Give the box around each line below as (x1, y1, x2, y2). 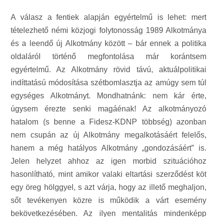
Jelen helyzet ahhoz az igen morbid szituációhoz (11, 157, 206, 165)
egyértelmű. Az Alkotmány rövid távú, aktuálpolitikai (11, 65, 206, 74)
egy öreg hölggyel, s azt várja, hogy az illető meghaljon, (11, 183, 206, 191)
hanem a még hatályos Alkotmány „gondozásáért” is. (11, 144, 206, 152)
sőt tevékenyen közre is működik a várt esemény (11, 196, 206, 204)
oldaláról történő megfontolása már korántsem (11, 52, 206, 61)
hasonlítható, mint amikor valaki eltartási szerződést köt (11, 170, 206, 178)
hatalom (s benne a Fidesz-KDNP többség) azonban (11, 118, 206, 126)
